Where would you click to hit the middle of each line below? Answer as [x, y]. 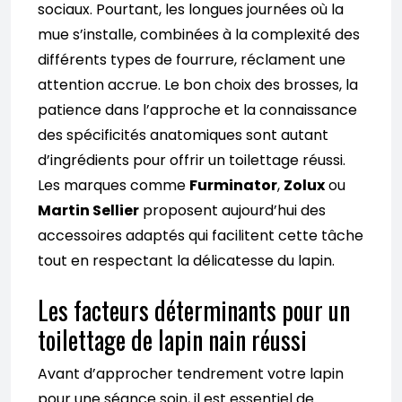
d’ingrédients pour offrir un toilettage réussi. [192, 160]
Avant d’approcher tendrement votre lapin [191, 373]
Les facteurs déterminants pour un [194, 310]
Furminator [233, 185]
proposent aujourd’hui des [232, 210]
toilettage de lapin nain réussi [172, 339]
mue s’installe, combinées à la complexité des [199, 34]
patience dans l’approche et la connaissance [197, 109]
